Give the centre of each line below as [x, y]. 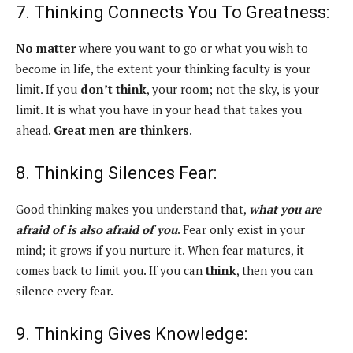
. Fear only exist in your [241, 230]
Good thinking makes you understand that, [132, 209]
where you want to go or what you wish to [192, 48]
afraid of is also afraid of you [97, 230]
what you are [285, 209]
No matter [46, 48]
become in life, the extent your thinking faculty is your [163, 69]
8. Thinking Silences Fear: [116, 173]
